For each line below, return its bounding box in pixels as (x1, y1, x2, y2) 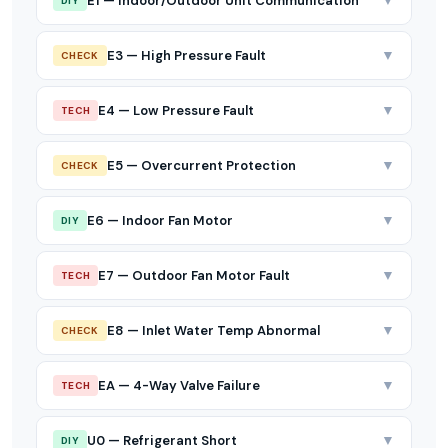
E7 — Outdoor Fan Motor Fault (98, 266, 291, 284)
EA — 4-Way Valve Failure (98, 376, 261, 394)
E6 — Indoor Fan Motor (86, 211, 233, 229)
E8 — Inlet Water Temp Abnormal (106, 321, 320, 339)
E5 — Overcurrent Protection (106, 156, 296, 174)
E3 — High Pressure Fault (106, 46, 266, 64)
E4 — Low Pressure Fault (98, 101, 255, 119)
